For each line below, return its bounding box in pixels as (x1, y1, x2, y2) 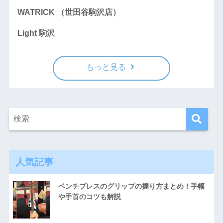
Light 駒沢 (17, 28, 55, 37)
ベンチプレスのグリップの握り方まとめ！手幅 (58, 182, 205, 191)
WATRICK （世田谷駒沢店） (17, 7, 120, 16)
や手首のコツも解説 (58, 193, 121, 201)
